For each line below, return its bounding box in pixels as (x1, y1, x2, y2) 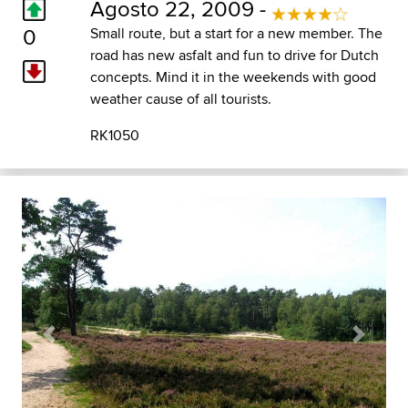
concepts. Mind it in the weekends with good (89, 66, 376, 87)
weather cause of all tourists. (89, 87, 271, 109)
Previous (47, 332, 103, 354)
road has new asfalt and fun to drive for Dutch (89, 44, 379, 66)
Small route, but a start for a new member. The (89, 22, 382, 44)
